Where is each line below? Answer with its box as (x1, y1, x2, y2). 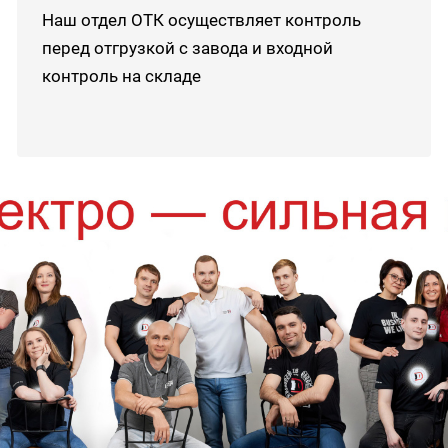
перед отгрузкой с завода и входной (42, 38, 334, 58)
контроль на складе (42, 66, 202, 86)
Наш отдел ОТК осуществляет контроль (42, 10, 362, 30)
